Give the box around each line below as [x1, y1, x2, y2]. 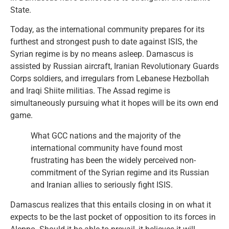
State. [10, 5, 31, 15]
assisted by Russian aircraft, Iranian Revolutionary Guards [10, 61, 219, 72]
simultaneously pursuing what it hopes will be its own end [10, 98, 218, 108]
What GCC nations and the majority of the [31, 131, 180, 141]
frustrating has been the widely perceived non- [31, 155, 196, 166]
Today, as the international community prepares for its [10, 25, 204, 35]
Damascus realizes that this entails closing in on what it [10, 199, 211, 210]
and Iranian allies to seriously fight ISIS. [31, 180, 173, 190]
